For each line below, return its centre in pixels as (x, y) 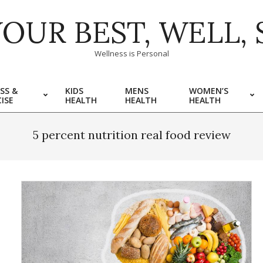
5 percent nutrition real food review (131, 135)
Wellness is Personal (131, 53)
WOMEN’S (209, 91)
